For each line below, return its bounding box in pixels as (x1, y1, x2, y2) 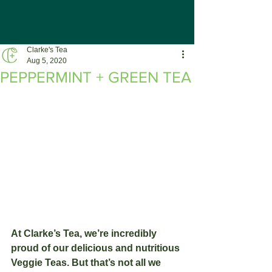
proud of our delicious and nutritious (11, 242, 182, 253)
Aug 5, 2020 (27, 56, 67, 65)
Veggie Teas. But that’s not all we (11, 257, 163, 268)
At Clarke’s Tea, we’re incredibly (11, 228, 159, 239)
